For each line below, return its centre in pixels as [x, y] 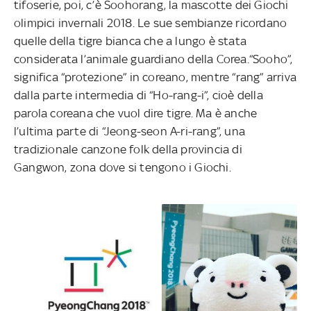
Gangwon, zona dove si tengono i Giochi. [123, 167]
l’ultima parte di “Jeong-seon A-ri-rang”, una [130, 131]
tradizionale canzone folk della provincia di [128, 149]
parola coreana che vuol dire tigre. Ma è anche [136, 113]
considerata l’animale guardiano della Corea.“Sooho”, [153, 59]
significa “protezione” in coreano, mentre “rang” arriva [155, 77]
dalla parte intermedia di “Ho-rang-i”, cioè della [138, 95]
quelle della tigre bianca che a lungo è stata [131, 41]
